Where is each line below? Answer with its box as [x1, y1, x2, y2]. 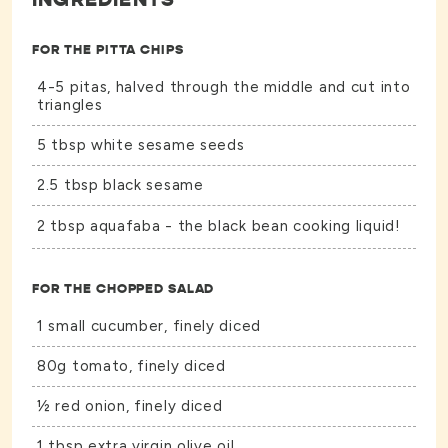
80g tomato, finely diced [37, 357, 226, 376]
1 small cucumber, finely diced [37, 317, 261, 336]
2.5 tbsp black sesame [37, 176, 204, 195]
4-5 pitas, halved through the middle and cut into [37, 78, 411, 97]
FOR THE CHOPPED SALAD [32, 280, 215, 298]
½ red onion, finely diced [37, 397, 223, 416]
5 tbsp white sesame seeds [37, 136, 245, 155]
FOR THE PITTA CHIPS [32, 41, 184, 59]
